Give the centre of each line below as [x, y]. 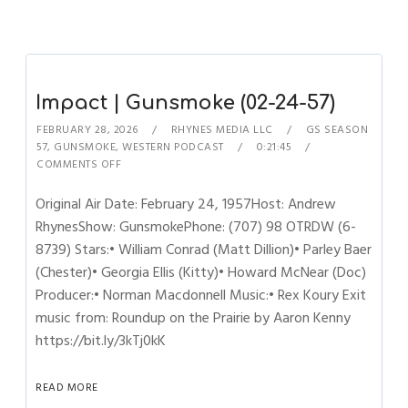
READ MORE [67, 388]
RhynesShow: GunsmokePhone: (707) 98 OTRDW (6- [196, 227]
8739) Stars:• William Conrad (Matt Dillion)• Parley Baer [204, 250]
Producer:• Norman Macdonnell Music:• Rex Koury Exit [201, 295]
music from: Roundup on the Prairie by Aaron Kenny [194, 318]
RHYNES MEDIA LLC [222, 130]
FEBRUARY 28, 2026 [87, 130]
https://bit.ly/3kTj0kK [101, 341]
